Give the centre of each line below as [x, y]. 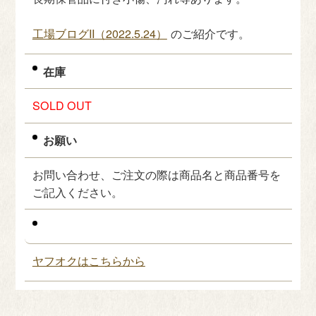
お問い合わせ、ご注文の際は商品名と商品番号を [156, 174]
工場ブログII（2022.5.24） [99, 33]
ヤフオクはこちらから [89, 261]
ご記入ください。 [77, 192]
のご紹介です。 [210, 33]
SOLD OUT [62, 105]
